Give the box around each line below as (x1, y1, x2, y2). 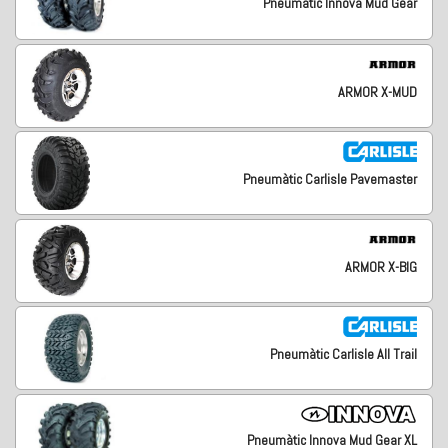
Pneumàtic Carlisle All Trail (269, 345, 417, 364)
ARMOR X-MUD (337, 82, 417, 101)
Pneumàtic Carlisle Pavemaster (242, 170, 417, 189)
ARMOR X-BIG (344, 257, 417, 276)
